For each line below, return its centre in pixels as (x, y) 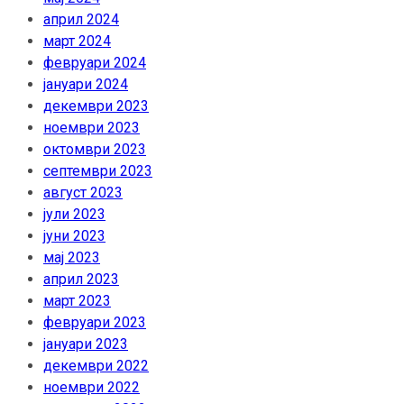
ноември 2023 (92, 128)
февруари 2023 (95, 323)
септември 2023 (98, 171)
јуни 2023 (74, 236)
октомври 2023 (95, 150)
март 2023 (77, 301)
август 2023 (83, 193)
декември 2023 (96, 106)
